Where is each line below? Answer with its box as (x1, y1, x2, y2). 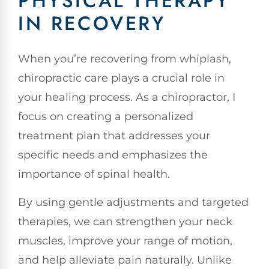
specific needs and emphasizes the (18, 148, 208, 162)
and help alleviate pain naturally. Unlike (18, 253, 232, 267)
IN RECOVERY (18, 10, 166, 38)
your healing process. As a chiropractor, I (18, 91, 235, 104)
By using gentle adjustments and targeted (18, 195, 249, 209)
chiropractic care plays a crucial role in (18, 71, 225, 85)
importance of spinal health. (18, 168, 170, 181)
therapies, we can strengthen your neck (18, 214, 232, 228)
